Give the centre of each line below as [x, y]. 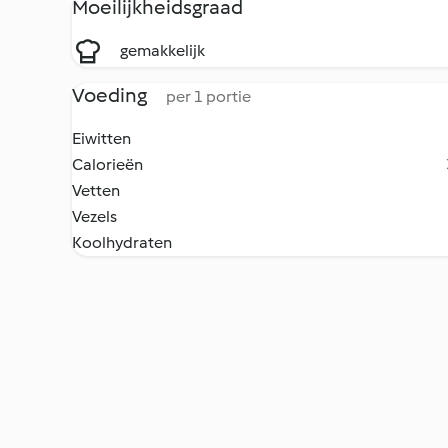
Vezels [94, 216]
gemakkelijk [162, 50]
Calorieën [107, 164]
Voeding [111, 95]
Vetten [96, 190]
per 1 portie [208, 96]
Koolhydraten [122, 242]
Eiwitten [101, 138]
